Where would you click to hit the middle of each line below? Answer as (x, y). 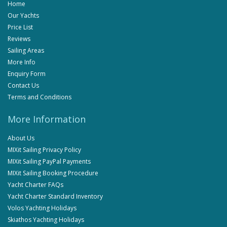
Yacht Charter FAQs (35, 185)
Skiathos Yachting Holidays (46, 220)
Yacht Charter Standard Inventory (55, 197)
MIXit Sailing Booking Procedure (53, 173)
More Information (47, 119)
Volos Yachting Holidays (42, 208)
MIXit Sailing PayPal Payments (49, 162)
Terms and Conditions (40, 97)
